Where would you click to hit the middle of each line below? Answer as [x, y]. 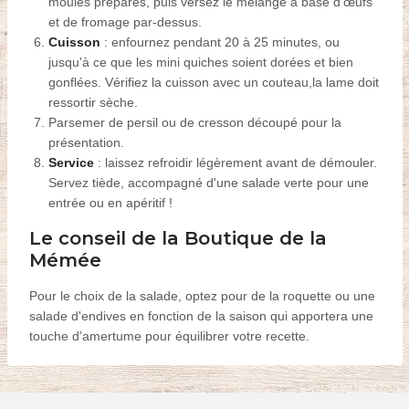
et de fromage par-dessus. [125, 21]
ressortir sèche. [93, 102]
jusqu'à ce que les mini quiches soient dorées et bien [200, 62]
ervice [75, 162]
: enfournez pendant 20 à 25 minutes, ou [220, 42]
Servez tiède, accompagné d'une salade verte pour [197, 182]
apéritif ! [149, 202]
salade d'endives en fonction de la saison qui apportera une [201, 316]
